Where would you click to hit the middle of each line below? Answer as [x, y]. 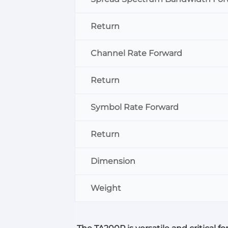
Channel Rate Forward [136, 53]
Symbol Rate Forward [135, 107]
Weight [106, 188]
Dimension [113, 161]
